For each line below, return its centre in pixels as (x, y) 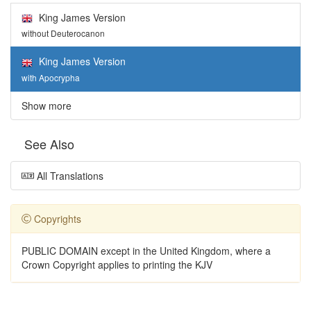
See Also (49, 143)
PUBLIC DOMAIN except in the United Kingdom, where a (146, 250)
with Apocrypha (51, 77)
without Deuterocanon (63, 33)
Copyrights (56, 218)
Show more (47, 105)
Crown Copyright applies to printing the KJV (117, 264)
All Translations (68, 175)
